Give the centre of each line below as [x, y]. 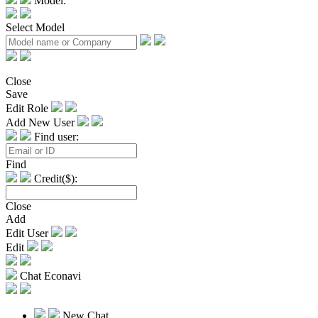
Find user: [56, 136]
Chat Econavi [50, 275]
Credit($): [56, 178]
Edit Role [28, 108]
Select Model [35, 27]
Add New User [42, 122]
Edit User [28, 233]
